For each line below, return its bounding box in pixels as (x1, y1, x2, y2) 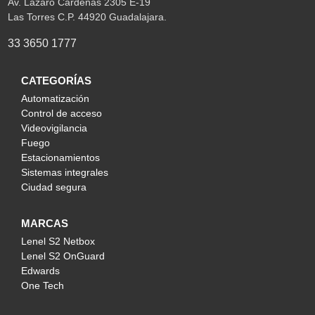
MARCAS (21, 217, 68, 229)
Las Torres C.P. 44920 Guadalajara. (7, 11, 167, 22)
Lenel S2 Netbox (21, 235, 95, 247)
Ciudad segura (21, 181, 86, 193)
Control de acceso (21, 107, 102, 119)
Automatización (21, 92, 89, 104)
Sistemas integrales (21, 166, 108, 178)
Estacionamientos (21, 151, 100, 163)
